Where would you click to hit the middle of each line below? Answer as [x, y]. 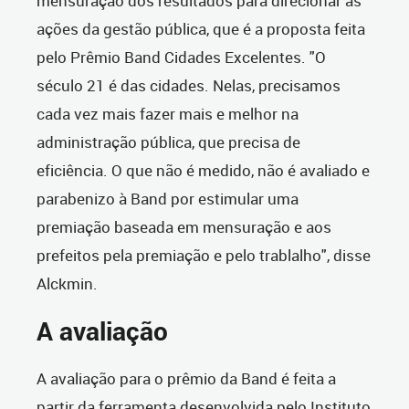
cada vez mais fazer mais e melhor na [168, 114]
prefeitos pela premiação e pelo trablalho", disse [204, 256]
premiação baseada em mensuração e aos [184, 227]
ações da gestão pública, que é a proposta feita [201, 29]
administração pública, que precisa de [168, 142]
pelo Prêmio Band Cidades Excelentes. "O [181, 58]
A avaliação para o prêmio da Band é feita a [186, 379]
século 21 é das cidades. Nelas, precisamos [189, 86]
